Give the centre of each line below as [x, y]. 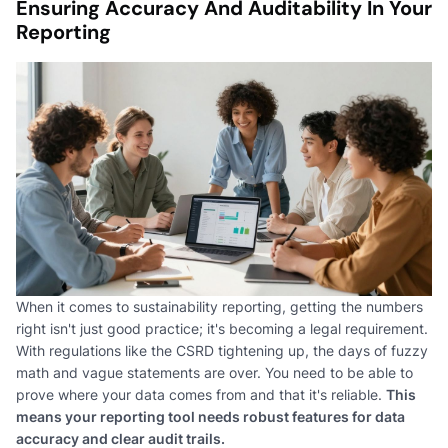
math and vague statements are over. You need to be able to [214, 372]
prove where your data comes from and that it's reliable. [201, 394]
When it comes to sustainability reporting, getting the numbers [219, 306]
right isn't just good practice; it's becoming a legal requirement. [222, 328]
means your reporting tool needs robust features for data [210, 416]
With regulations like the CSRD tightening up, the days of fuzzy [222, 350]
